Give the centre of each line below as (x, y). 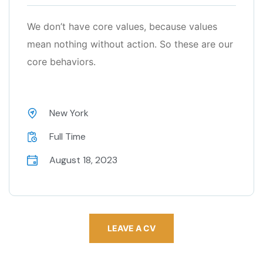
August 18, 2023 (83, 160)
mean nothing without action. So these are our (130, 44)
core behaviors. (61, 62)
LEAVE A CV (131, 228)
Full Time (67, 137)
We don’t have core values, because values (122, 27)
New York (69, 113)
